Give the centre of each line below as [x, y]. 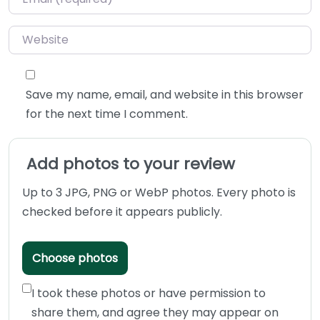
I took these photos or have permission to [149, 293]
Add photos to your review [131, 164]
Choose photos [75, 258]
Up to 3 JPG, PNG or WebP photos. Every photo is [159, 192]
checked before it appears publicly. [122, 211]
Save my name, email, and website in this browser [165, 94]
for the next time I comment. [107, 114]
